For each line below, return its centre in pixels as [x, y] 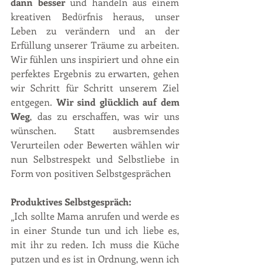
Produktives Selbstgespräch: [72, 202]
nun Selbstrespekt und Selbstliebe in [95, 159]
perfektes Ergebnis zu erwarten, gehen [95, 74]
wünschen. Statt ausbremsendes [95, 131]
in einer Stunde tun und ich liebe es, [95, 230]
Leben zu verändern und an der [95, 31]
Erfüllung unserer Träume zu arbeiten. [95, 45]
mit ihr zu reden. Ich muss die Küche [95, 245]
